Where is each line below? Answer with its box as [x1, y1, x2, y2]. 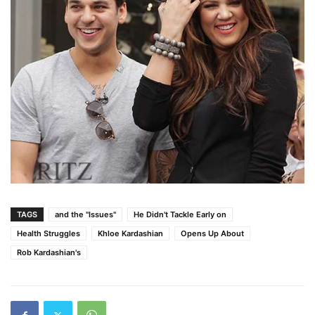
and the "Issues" [55, 210, 116, 220]
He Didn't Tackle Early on [134, 210, 226, 220]
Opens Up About [181, 229, 244, 239]
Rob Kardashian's [17, 247, 81, 258]
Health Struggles [17, 229, 80, 239]
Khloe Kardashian [98, 229, 163, 239]
